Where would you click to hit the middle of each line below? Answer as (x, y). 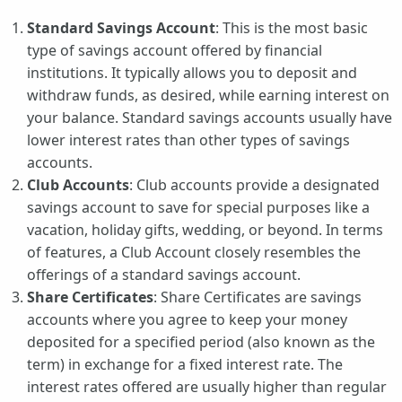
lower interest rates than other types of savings (188, 140)
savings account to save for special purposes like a (198, 207)
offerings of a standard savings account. (164, 274)
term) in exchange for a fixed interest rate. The (185, 364)
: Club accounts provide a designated (254, 184)
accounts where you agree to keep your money (187, 319)
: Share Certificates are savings (258, 297)
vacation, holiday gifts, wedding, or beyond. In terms (205, 229)
